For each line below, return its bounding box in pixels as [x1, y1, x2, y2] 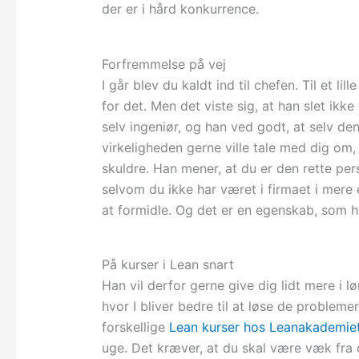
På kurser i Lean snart [101, 256, 234, 273]
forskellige [101, 319, 169, 336]
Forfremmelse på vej [101, 55, 226, 72]
